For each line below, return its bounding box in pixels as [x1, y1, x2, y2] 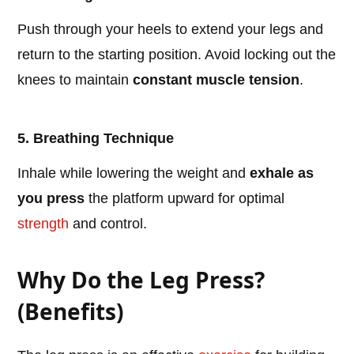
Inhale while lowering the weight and [17, 165, 250, 182]
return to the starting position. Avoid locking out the [17, 47, 337, 63]
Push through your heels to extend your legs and [17, 21, 324, 38]
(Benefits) [17, 296, 124, 327]
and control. [69, 216, 148, 232]
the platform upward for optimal [85, 190, 285, 207]
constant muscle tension [133, 72, 300, 88]
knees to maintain [17, 72, 134, 88]
